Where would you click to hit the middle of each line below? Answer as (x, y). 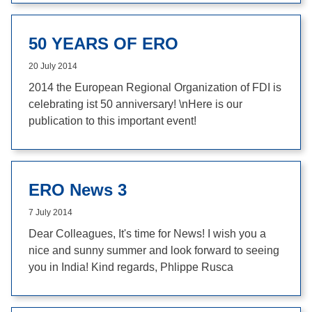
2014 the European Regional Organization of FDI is (155, 87)
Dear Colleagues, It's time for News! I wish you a (147, 234)
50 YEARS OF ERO (103, 44)
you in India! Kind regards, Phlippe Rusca (131, 267)
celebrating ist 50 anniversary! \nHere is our (135, 104)
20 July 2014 (53, 66)
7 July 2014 (50, 212)
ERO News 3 (78, 190)
